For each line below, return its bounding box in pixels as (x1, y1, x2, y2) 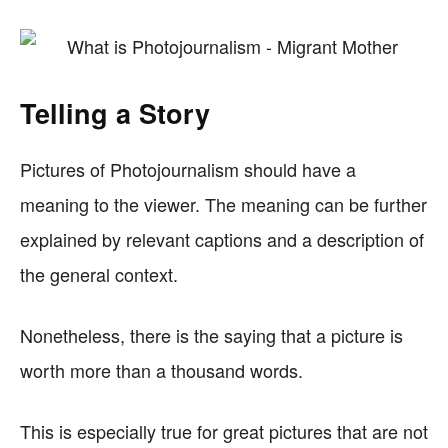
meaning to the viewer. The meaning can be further (20, 191, 427, 217)
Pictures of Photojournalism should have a (20, 156, 356, 182)
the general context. (20, 261, 178, 287)
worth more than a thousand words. (20, 357, 303, 383)
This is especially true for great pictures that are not (20, 418, 428, 444)
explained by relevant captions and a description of (20, 226, 424, 252)
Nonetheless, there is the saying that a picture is (20, 322, 403, 348)
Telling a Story (20, 94, 210, 132)
